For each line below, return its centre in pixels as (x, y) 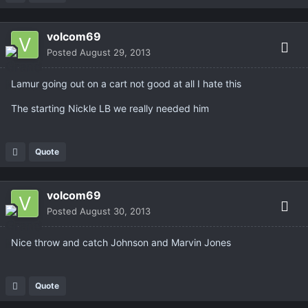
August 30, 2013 (115, 211)
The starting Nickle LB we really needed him (110, 109)
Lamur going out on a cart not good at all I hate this (126, 84)
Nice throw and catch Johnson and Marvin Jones (121, 243)
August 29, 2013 (115, 53)
